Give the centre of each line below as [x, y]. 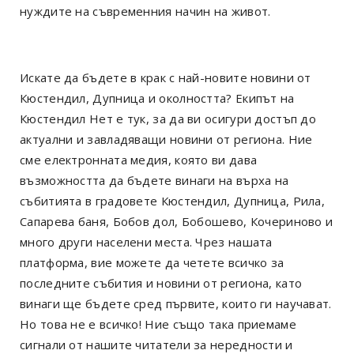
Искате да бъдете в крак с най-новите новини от [166, 77]
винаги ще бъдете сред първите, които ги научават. [176, 303]
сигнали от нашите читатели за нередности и [156, 344]
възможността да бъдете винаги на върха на [154, 180]
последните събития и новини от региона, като [161, 282]
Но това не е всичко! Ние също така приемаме [158, 324]
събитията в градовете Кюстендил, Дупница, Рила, [173, 200]
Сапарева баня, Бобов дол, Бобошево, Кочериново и [177, 221]
